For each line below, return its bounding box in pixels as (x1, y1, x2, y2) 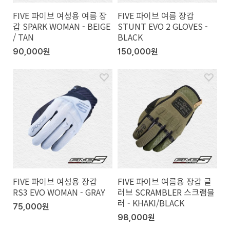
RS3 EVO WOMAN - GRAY (13, 185, 105, 198)
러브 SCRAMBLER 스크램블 (118, 185, 215, 198)
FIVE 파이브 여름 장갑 (118, 9, 194, 22)
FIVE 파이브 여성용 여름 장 (13, 9, 107, 22)
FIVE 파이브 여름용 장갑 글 (118, 175, 212, 187)
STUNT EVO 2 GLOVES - (118, 20, 208, 32)
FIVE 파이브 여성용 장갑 (13, 175, 97, 187)
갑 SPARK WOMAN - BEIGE (13, 20, 110, 32)
